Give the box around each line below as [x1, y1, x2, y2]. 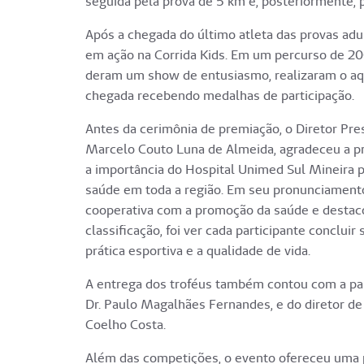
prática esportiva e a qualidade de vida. [85, 242, 310, 260]
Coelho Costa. [85, 316, 166, 334]
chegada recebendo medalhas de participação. [85, 87, 354, 105]
